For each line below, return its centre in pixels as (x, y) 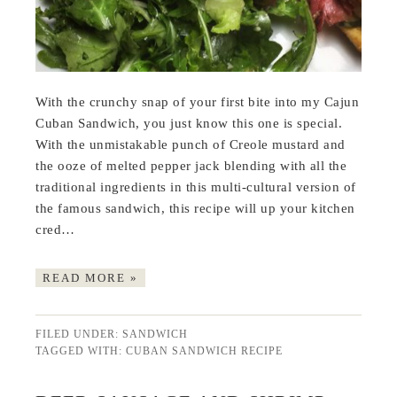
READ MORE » (91, 277)
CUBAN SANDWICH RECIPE (205, 350)
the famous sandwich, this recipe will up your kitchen (195, 208)
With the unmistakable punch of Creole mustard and (191, 144)
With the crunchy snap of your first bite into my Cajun (198, 101)
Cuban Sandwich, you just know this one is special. (189, 123)
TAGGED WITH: (81, 350)
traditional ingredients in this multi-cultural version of (196, 187)
